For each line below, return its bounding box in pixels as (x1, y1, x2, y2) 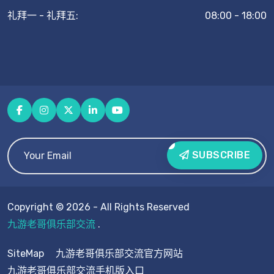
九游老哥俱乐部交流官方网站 (56, 247, 183, 259)
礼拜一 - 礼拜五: (7, 9, 78, 21)
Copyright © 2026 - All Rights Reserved (7, 201, 190, 213)
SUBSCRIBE (189, 149, 250, 161)
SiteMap (7, 247, 44, 259)
